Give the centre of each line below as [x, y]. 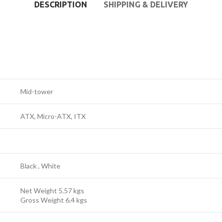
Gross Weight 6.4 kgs [54, 200]
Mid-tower [37, 91]
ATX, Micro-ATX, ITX [53, 116]
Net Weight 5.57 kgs [52, 191]
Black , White [40, 166]
